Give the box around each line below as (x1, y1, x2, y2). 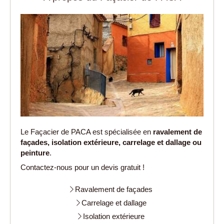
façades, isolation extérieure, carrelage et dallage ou (20, 138, 201, 147)
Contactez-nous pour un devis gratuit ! (20, 163, 144, 172)
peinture (20, 148, 49, 157)
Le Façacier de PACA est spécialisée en (20, 127, 153, 136)
